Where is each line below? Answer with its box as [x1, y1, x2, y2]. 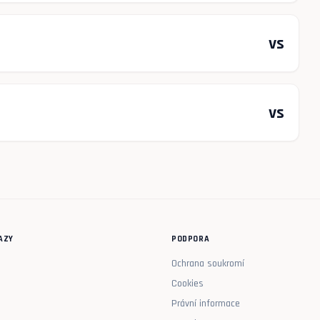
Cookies [171, 277, 204, 290]
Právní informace [171, 297, 240, 310]
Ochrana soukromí [171, 257, 244, 270]
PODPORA [171, 234, 210, 244]
